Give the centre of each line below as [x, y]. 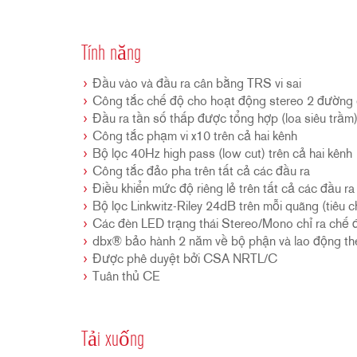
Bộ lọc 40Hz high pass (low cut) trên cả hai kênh [222, 155]
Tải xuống [113, 341]
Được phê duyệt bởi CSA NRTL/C [185, 260]
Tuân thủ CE [126, 277]
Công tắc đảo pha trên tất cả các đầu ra [201, 172]
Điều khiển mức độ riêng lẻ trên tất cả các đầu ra [224, 190]
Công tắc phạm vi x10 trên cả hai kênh [195, 137]
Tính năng [111, 55]
